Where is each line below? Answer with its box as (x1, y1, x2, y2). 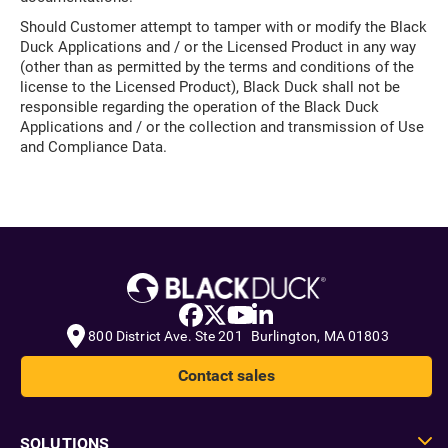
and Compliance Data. (20, 138, 167, 156)
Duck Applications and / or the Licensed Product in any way (20, 38, 416, 56)
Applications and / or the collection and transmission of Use (20, 118, 424, 136)
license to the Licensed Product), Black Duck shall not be (20, 78, 400, 96)
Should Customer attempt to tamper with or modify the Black (20, 18, 427, 36)
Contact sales (178, 366, 275, 386)
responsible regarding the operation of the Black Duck (20, 98, 379, 116)
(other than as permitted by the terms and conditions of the (20, 58, 414, 76)
